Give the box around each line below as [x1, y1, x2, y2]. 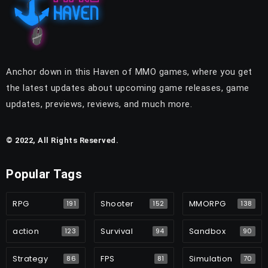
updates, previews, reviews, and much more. [6, 99, 192, 109]
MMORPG [188, 198, 226, 209]
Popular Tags [6, 167, 82, 181]
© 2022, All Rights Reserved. [6, 136, 118, 145]
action [13, 226, 39, 237]
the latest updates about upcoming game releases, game [6, 83, 249, 93]
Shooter [100, 198, 134, 209]
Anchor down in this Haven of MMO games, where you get [6, 66, 252, 77]
